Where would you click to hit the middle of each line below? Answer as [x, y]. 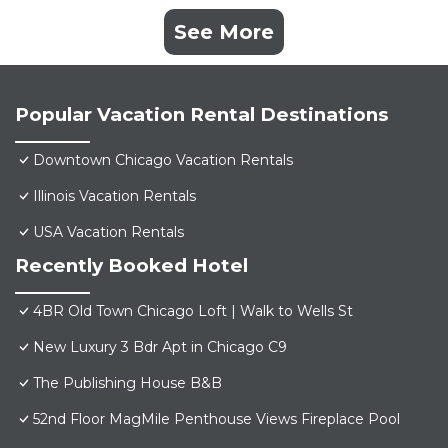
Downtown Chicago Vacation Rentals [163, 160]
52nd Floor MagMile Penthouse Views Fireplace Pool [216, 419]
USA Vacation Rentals [108, 232]
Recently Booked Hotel [131, 266]
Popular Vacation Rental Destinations [201, 115]
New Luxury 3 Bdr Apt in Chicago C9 [160, 347]
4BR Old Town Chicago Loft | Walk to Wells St [193, 311]
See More [224, 32]
